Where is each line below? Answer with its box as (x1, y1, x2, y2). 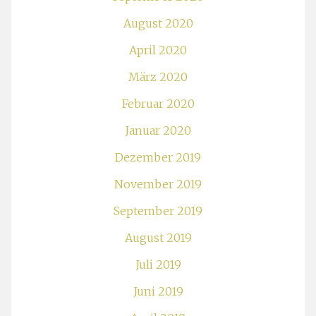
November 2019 (114, 176, 202, 191)
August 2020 (123, 16, 193, 30)
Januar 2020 (125, 123, 191, 138)
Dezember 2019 (115, 150, 201, 164)
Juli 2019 (135, 257, 181, 272)
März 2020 (128, 69, 188, 84)
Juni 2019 (133, 284, 183, 298)
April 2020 (129, 42, 187, 57)
